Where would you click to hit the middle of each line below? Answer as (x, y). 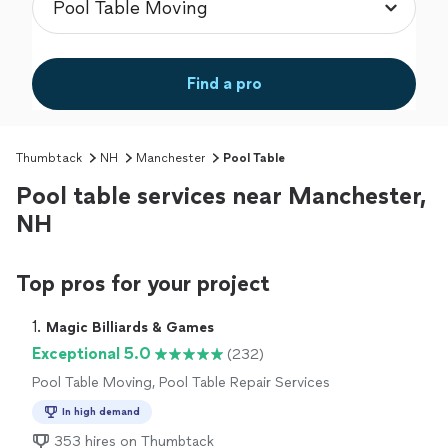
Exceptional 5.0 (91, 354)
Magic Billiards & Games (130, 328)
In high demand (101, 412)
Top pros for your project (143, 284)
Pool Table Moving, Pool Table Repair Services (181, 383)
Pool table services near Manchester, (221, 196)
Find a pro (224, 84)
